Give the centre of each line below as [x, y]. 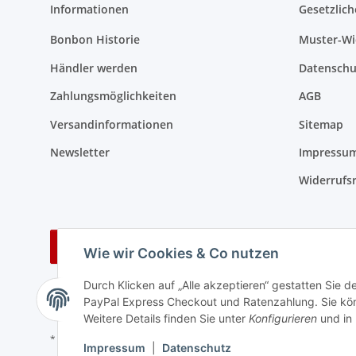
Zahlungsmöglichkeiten [113, 96]
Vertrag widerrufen [162, 246]
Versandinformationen [112, 124]
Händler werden [94, 68]
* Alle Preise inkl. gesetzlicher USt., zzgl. [139, 339]
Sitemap [321, 124]
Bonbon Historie [95, 40]
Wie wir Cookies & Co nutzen [181, 253]
